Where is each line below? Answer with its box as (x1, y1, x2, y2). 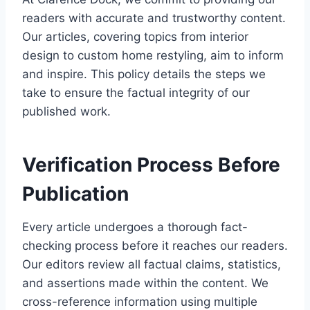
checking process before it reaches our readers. (22, 239, 288, 253)
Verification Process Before (22, 153, 280, 176)
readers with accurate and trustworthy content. (22, 11, 286, 25)
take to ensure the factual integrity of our (22, 86, 250, 100)
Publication (22, 182, 129, 206)
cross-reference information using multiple (22, 295, 257, 309)
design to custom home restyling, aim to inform (22, 48, 284, 62)
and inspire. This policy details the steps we (22, 67, 266, 81)
